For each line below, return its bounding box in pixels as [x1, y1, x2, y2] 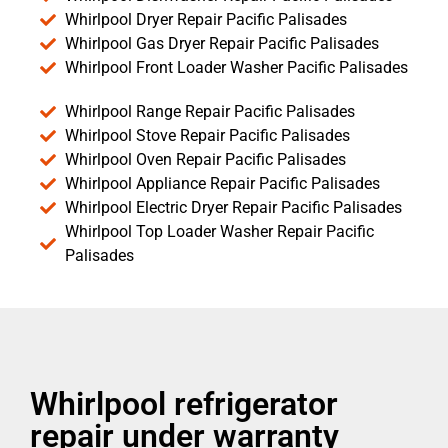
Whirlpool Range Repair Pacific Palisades [65, 101, 355, 121]
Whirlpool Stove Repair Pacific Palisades [65, 125, 350, 145]
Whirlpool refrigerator [30, 384, 338, 423]
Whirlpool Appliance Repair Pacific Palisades [65, 173, 380, 193]
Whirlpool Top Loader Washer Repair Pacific [65, 221, 374, 241]
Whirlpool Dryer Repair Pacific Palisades [65, 9, 347, 29]
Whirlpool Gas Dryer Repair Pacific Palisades [65, 33, 379, 53]
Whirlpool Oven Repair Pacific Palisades [65, 149, 346, 169]
